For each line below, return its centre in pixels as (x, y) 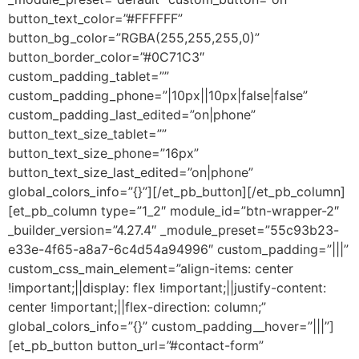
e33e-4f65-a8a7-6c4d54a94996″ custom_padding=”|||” (178, 249)
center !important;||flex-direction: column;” (137, 307)
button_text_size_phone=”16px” (103, 153)
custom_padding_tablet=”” (89, 76)
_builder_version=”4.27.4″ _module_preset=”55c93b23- (173, 230)
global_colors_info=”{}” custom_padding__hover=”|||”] (171, 326)
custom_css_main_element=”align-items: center (151, 268)
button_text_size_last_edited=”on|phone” (131, 172)
